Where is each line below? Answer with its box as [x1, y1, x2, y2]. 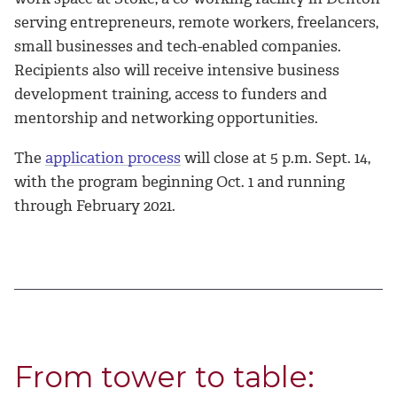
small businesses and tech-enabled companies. [14, 35, 341, 56]
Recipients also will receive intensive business [14, 59, 339, 80]
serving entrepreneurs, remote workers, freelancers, [14, 12, 378, 32]
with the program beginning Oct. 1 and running [14, 171, 345, 191]
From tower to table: [14, 358, 315, 394]
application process [45, 147, 181, 167]
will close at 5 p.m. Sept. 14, [181, 147, 370, 167]
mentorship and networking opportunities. [14, 107, 318, 128]
